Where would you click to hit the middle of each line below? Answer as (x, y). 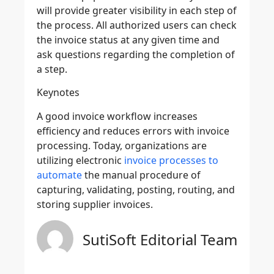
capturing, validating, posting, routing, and (136, 189)
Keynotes (58, 93)
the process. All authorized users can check (137, 25)
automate (59, 175)
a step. (52, 69)
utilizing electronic (80, 160)
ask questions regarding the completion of (136, 54)
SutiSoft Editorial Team (160, 240)
